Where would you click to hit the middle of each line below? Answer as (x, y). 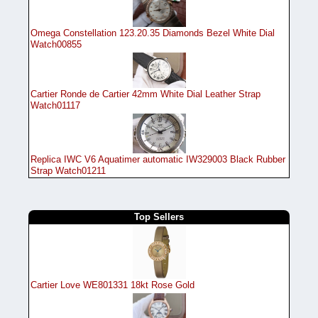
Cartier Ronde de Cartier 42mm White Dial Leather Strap (146, 94)
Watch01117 (55, 105)
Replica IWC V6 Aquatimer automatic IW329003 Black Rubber (158, 159)
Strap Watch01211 (68, 170)
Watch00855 (56, 44)
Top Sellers (159, 216)
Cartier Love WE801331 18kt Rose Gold (113, 285)
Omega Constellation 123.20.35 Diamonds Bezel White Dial (153, 33)
